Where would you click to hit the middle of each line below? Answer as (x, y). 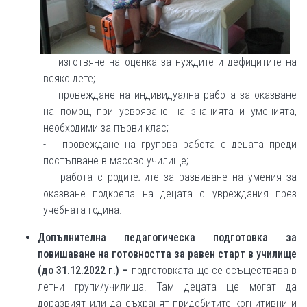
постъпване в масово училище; (116, 161)
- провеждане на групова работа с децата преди (170, 145)
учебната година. (83, 210)
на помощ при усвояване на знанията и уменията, (170, 112)
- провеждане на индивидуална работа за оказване (170, 95)
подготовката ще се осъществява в (214, 271)
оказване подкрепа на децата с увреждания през (170, 194)
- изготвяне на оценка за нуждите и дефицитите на (170, 62)
